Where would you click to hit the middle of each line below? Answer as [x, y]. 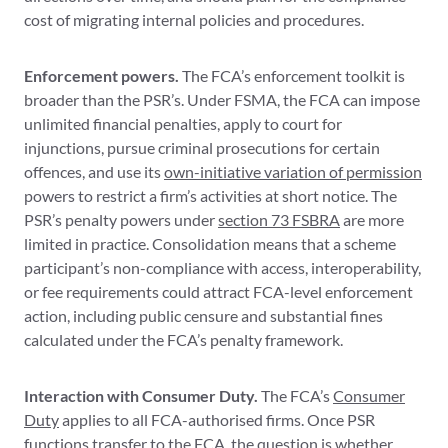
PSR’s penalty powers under [121, 220]
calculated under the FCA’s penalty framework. [183, 340]
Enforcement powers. [101, 76]
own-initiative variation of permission [293, 172]
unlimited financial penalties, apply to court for [183, 124]
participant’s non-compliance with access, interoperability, [222, 268]
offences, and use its [94, 172]
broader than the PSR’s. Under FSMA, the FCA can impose [222, 100]
